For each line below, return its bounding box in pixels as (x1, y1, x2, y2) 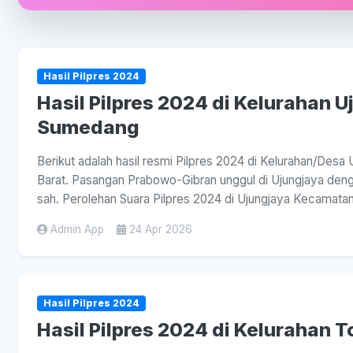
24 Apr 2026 (129, 223, 192, 236)
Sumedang (37, 116, 139, 139)
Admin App (50, 223, 104, 236)
